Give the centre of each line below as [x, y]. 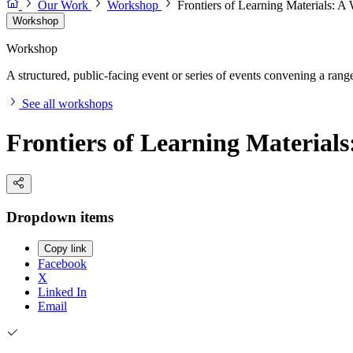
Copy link [65, 249]
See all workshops [67, 104]
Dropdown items [60, 217]
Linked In [62, 292]
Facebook [62, 264]
